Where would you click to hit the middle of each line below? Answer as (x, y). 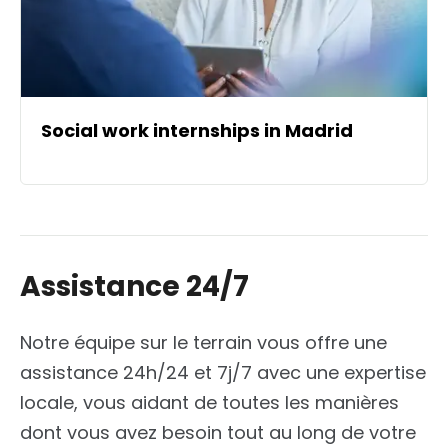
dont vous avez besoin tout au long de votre (218, 433)
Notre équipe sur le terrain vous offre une (203, 343)
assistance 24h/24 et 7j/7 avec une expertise (223, 373)
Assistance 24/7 (134, 287)
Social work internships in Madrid (197, 131)
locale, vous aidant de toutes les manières (209, 403)
